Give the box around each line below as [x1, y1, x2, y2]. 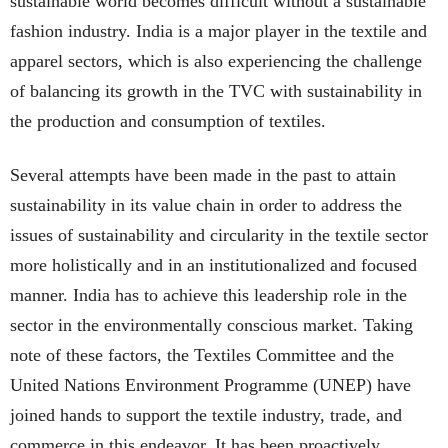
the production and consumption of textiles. [10, 111, 326, 131]
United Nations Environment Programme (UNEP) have [10, 375, 411, 395]
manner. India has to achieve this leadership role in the [10, 285, 407, 305]
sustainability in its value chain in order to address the [10, 195, 402, 215]
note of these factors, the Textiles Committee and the [10, 345, 394, 365]
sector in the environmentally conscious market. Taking [10, 315, 413, 335]
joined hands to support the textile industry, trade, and [10, 405, 402, 425]
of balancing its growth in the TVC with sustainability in [10, 81, 422, 101]
